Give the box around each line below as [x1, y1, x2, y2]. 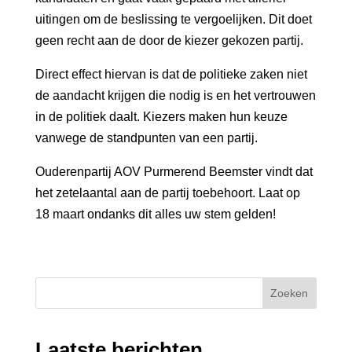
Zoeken [270, 286, 309, 299]
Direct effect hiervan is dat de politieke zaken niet [35, 67, 307, 81]
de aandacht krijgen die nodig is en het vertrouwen [35, 88, 316, 102]
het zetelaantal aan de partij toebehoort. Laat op [35, 185, 300, 200]
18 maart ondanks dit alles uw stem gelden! [35, 207, 276, 221]
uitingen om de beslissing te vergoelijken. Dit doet [35, 12, 312, 26]
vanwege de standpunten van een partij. [35, 130, 258, 145]
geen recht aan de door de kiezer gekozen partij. [35, 33, 303, 47]
